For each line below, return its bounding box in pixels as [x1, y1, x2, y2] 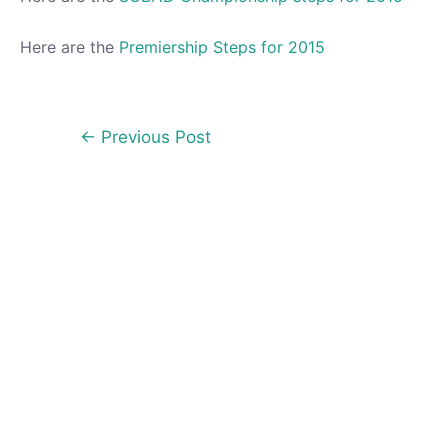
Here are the [20, 36, 119, 57]
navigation [51, 150, 130, 171]
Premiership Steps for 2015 [119, 36, 325, 57]
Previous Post [95, 125, 211, 147]
